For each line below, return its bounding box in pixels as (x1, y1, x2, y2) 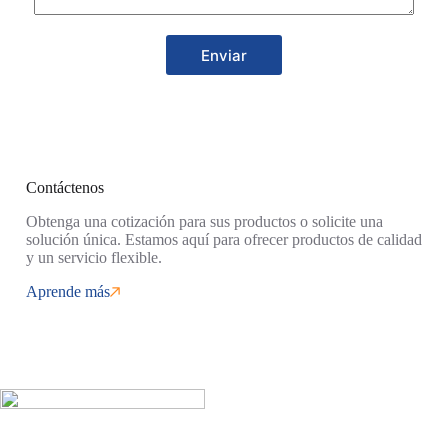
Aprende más (25, 283, 110, 300)
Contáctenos (25, 179, 104, 196)
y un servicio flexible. (25, 249, 162, 266)
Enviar (201, 45, 247, 65)
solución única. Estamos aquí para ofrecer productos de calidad (25, 231, 422, 248)
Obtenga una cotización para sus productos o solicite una (25, 213, 383, 230)
